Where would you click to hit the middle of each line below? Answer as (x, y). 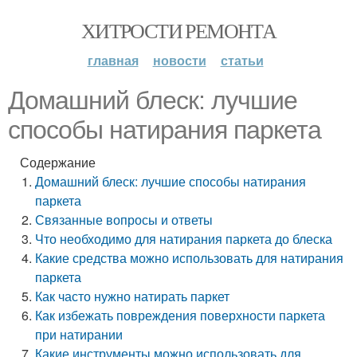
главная (113, 60)
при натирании (79, 334)
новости (179, 60)
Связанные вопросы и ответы (124, 220)
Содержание (58, 162)
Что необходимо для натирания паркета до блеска (184, 239)
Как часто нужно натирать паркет (133, 296)
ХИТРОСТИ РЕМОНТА (178, 30)
